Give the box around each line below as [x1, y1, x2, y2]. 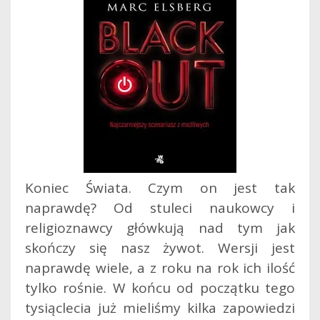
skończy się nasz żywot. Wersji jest [25, 238, 295, 257]
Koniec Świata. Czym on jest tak [25, 178, 295, 197]
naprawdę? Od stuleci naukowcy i [25, 198, 295, 217]
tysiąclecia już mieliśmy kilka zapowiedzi [25, 298, 295, 317]
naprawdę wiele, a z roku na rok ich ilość [25, 258, 295, 277]
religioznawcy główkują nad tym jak [25, 218, 295, 237]
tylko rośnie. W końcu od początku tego [25, 278, 295, 297]
